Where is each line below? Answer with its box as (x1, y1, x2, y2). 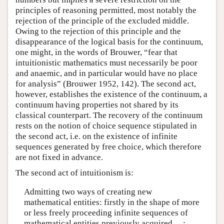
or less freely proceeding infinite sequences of (23, 207, 188, 217)
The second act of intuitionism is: (15, 168, 133, 178)
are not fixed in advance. (15, 152, 103, 162)
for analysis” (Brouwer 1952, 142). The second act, (15, 79, 196, 89)
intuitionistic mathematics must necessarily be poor (15, 58, 197, 68)
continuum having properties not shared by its (15, 100, 178, 110)
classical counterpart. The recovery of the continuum (15, 110, 202, 120)
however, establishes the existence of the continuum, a (15, 89, 207, 99)
